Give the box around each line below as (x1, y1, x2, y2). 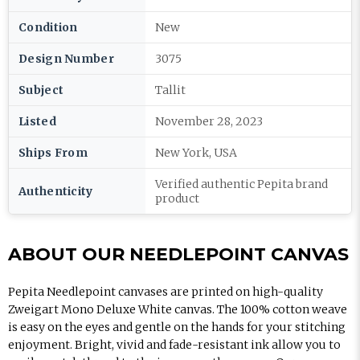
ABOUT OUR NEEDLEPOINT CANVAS (8, 243, 349, 265)
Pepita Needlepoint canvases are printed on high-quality (8, 284, 323, 299)
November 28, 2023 (155, 114, 263, 129)
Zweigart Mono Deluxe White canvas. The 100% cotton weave (8, 302, 347, 317)
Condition (18, 20, 78, 35)
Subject (18, 83, 64, 97)
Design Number (18, 51, 114, 66)
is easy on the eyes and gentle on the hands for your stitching (8, 320, 346, 334)
